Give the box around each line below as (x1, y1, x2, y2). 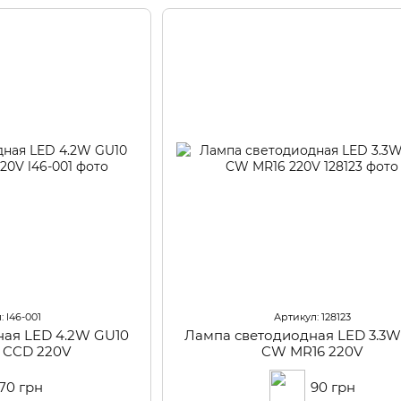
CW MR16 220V (261, 343, 363, 361)
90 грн (310, 379, 355, 397)
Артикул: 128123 (273, 311, 351, 324)
